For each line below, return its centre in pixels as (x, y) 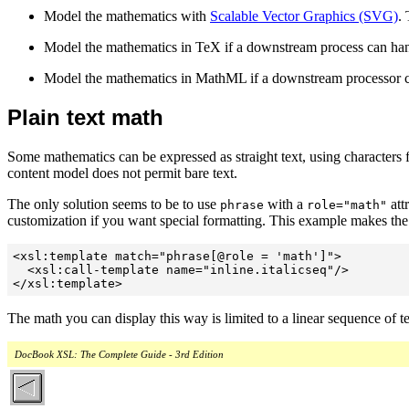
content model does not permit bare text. (122, 173)
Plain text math (85, 117)
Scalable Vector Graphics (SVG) (304, 16)
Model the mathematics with (127, 16)
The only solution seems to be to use (114, 204)
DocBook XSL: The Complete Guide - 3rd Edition (119, 354)
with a (285, 204)
